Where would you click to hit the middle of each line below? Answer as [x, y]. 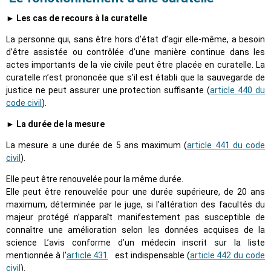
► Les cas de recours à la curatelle [77, 18]
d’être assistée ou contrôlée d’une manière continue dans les [135, 52]
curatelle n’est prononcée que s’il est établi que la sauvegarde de [135, 78]
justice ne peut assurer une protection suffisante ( [108, 90]
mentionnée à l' [36, 256]
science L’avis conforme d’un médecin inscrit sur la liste [135, 243]
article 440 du [238, 90]
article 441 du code [226, 145]
